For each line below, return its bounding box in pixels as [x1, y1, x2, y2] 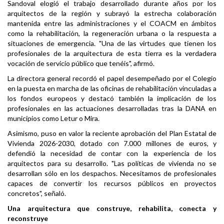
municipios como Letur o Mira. [7, 114, 99, 123]
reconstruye [7, 214, 48, 223]
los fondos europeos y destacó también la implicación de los [7, 94, 216, 103]
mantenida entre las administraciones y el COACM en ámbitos [7, 19, 216, 28]
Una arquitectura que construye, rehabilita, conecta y [7, 204, 216, 213]
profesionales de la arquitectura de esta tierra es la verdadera [7, 49, 216, 58]
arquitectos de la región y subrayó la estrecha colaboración [7, 9, 216, 18]
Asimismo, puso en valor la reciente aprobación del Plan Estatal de [7, 129, 216, 138]
